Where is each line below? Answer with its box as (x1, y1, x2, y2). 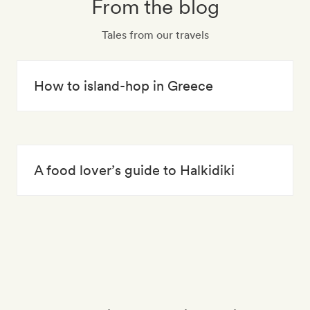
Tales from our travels (101, 28, 209, 42)
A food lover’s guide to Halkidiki (34, 162, 235, 179)
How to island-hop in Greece (34, 77, 213, 94)
